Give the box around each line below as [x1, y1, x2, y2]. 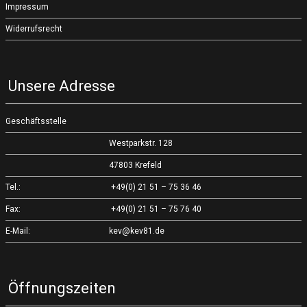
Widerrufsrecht [5, 24, 62, 34]
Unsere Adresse [8, 77, 115, 95]
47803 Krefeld [109, 160, 162, 170]
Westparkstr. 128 [109, 138, 173, 148]
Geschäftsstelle [5, 116, 66, 126]
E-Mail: [5, 226, 32, 236]
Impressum [5, 2, 49, 12]
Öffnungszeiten [8, 280, 116, 297]
